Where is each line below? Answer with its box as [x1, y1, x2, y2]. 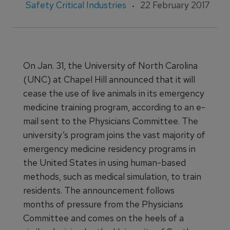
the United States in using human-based [23, 157, 186, 168]
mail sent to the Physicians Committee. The [23, 115, 198, 127]
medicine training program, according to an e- [23, 101, 205, 113]
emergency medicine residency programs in [23, 143, 196, 155]
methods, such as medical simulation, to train [23, 170, 201, 182]
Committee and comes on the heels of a [23, 212, 184, 224]
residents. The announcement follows [23, 184, 175, 196]
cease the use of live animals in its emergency [23, 87, 204, 99]
